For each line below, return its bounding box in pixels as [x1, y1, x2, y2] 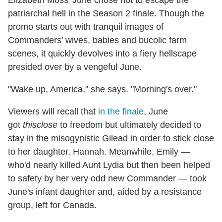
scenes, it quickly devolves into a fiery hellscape [8, 48, 197, 58]
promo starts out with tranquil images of [8, 21, 164, 32]
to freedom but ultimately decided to [60, 119, 201, 130]
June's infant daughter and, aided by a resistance [8, 186, 202, 197]
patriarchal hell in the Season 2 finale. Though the [8, 8, 204, 18]
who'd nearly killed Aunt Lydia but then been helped [8, 160, 210, 170]
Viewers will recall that [8, 106, 98, 116]
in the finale [98, 106, 144, 116]
